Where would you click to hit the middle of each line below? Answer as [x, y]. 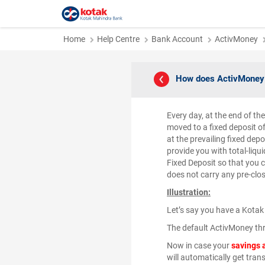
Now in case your [199, 245]
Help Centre [118, 39]
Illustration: [189, 192]
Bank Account [177, 39]
